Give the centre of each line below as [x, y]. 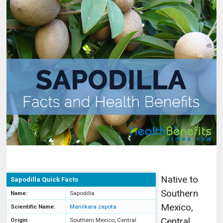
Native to [180, 179]
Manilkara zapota [93, 206]
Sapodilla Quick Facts [45, 179]
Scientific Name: [33, 206]
